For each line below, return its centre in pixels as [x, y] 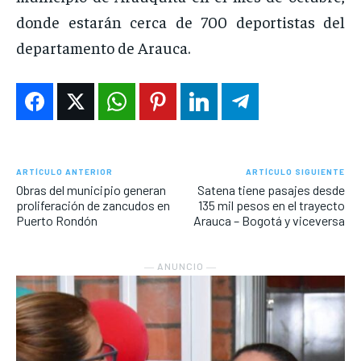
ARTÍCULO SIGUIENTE [295, 172]
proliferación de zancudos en [93, 205]
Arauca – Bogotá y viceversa [269, 221]
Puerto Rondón [57, 221]
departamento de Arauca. [103, 48]
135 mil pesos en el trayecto [271, 205]
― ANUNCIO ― [180, 266]
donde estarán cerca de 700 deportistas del [180, 22]
